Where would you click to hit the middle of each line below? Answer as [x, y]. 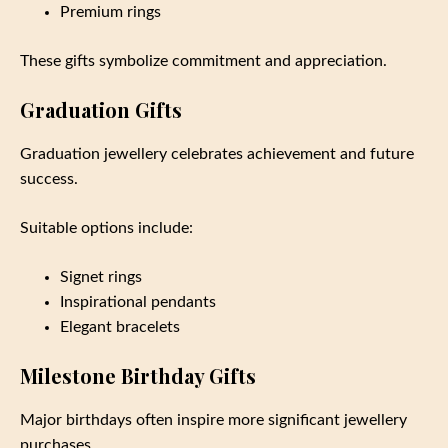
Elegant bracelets [120, 327]
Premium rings [110, 12]
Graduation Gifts [101, 110]
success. [49, 179]
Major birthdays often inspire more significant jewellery [213, 420]
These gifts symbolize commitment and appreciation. [203, 61]
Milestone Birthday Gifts [138, 376]
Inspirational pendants [138, 302]
